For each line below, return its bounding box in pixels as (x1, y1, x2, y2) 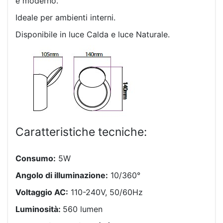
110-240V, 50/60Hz (68, 187, 143, 197)
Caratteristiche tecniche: (15, 125, 147, 139)
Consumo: (15, 153, 56, 163)
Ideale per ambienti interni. (15, 12, 115, 23)
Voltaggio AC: (15, 187, 68, 197)
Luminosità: (15, 204, 63, 214)
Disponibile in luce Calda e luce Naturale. (15, 29, 170, 40)
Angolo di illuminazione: (15, 170, 108, 180)
